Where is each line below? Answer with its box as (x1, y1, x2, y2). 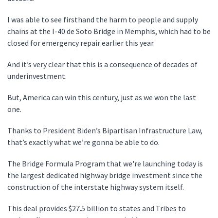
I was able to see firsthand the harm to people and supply (7, 15, 198, 24)
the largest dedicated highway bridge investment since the (7, 170, 202, 180)
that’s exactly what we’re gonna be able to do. (7, 137, 164, 147)
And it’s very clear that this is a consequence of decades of (7, 59, 198, 69)
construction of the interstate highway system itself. (7, 182, 187, 192)
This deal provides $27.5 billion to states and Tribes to (7, 203, 186, 213)
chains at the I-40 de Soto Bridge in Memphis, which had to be (7, 26, 211, 36)
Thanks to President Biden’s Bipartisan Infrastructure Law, (7, 126, 202, 135)
